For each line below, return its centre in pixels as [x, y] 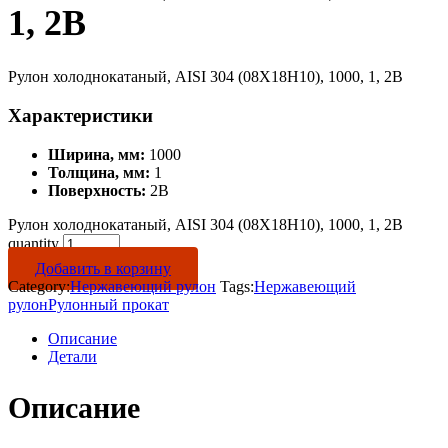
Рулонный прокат [108, 304]
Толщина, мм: [99, 172]
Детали [72, 356]
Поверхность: [97, 190]
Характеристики [80, 115]
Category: [39, 286]
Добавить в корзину [103, 268]
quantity [33, 243]
